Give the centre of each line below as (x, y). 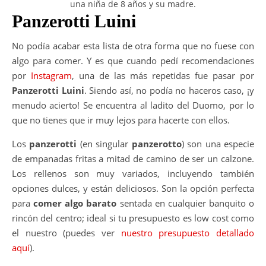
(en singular (104, 143)
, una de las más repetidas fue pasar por (163, 75)
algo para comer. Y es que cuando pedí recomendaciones (133, 60)
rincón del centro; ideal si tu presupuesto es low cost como (133, 218)
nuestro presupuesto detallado (188, 232)
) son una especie (218, 143)
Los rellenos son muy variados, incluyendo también (133, 173)
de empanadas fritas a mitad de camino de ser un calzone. (133, 158)
